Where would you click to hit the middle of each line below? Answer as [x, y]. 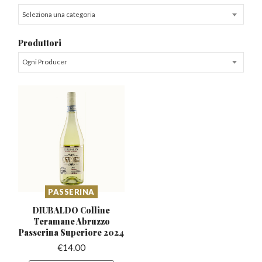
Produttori [40, 43]
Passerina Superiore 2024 [72, 232]
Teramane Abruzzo [71, 221]
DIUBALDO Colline [72, 210]
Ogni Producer [44, 62]
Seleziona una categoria [58, 14]
